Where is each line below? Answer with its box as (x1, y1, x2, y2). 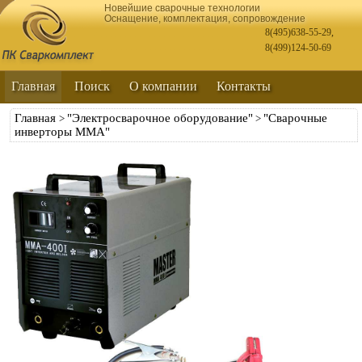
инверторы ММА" (15, 125, 110, 138)
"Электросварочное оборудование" (67, 112, 253, 124)
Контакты (217, 79, 271, 93)
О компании (129, 79, 197, 93)
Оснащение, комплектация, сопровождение (104, 13, 305, 24)
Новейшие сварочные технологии (104, 2, 260, 14)
